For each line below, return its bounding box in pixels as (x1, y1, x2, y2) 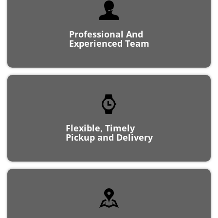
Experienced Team (69, 28, 149, 40)
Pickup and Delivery (65, 122, 153, 134)
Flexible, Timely (65, 113, 135, 125)
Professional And (69, 19, 143, 31)
